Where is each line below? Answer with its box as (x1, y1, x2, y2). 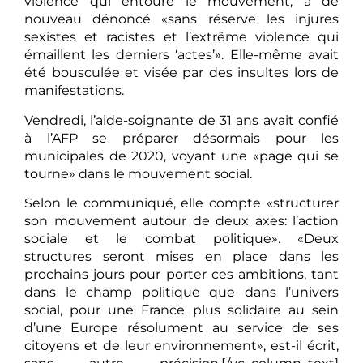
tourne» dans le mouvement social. (24, 165, 252, 181)
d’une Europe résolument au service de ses (24, 320, 339, 336)
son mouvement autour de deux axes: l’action (24, 213, 339, 229)
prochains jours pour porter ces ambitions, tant (24, 267, 339, 283)
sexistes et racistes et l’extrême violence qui (24, 29, 339, 45)
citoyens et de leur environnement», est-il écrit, (24, 338, 339, 354)
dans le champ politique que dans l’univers (24, 284, 339, 301)
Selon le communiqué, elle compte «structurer (24, 195, 339, 211)
